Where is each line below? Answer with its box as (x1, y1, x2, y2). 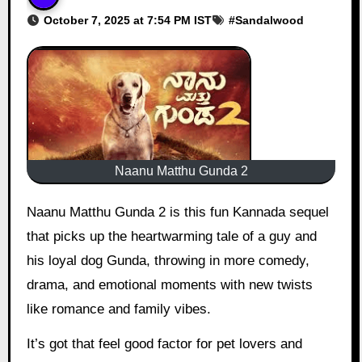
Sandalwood (234, 13, 304, 27)
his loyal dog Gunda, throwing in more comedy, (26, 252, 309, 268)
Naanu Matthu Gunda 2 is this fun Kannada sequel (26, 204, 36, 220)
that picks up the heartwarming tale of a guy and (26, 228, 317, 244)
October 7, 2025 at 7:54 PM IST (43, 13, 212, 27)
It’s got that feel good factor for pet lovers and (26, 335, 302, 351)
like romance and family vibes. (26, 301, 211, 317)
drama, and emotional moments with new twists (26, 276, 313, 293)
